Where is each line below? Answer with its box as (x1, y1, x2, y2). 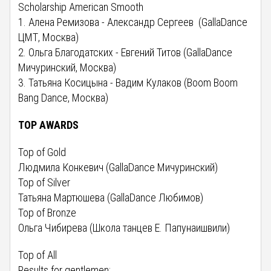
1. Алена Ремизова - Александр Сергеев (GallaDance (18, 15, 248, 28)
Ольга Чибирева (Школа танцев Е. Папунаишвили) (18, 221, 245, 234)
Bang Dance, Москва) (18, 91, 109, 104)
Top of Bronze (18, 206, 77, 219)
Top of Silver (18, 175, 71, 189)
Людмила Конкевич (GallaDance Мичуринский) (18, 160, 218, 174)
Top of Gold (18, 145, 67, 158)
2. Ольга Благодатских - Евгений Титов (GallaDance (18, 45, 233, 59)
